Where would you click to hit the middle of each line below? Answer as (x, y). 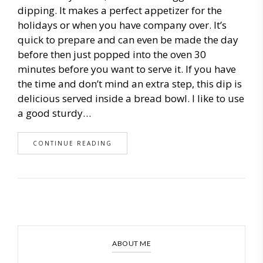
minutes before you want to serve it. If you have (127, 69)
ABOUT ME (131, 243)
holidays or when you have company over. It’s (122, 25)
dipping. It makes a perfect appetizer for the (120, 10)
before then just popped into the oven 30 (112, 54)
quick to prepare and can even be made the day (128, 40)
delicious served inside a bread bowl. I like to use (131, 98)
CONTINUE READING (73, 143)
